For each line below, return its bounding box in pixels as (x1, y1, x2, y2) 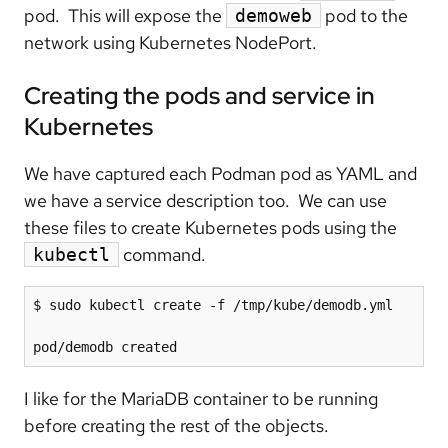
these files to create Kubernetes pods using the (24, 215, 397, 239)
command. (119, 242, 206, 266)
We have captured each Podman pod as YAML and (24, 161, 417, 185)
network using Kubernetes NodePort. (24, 30, 317, 54)
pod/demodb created (33, 338, 177, 355)
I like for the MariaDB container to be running (24, 386, 378, 410)
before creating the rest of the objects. (24, 413, 329, 437)
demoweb (235, 4, 312, 26)
